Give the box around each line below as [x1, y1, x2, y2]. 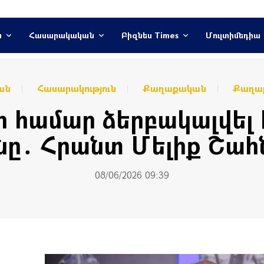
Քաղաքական [143, 82, 206, 94]
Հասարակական [28, 29, 94, 41]
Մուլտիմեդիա [205, 29, 260, 41]
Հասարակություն [37, 82, 116, 94]
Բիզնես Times [121, 29, 179, 41]
